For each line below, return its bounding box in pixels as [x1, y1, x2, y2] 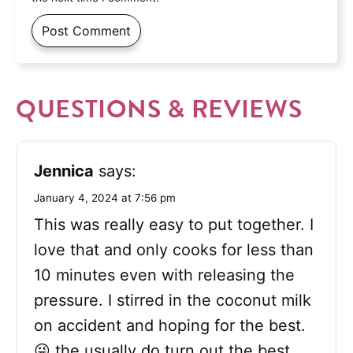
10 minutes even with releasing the [34, 266, 295, 285]
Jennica [34, 162, 94, 181]
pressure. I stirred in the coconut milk [34, 291, 311, 310]
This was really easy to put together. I [34, 215, 314, 235]
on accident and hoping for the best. [34, 316, 306, 336]
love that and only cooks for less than [34, 240, 314, 260]
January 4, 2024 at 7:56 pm [34, 191, 176, 205]
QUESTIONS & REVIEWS [16, 91, 303, 128]
